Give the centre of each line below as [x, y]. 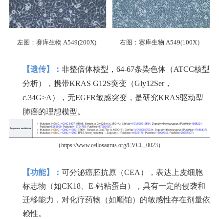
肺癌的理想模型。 [54, 112]
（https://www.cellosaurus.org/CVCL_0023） [109, 145]
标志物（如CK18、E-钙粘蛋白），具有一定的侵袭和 [114, 186]
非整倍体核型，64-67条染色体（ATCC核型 [136, 69]
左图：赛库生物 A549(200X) [57, 43]
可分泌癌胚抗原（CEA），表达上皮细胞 [132, 172]
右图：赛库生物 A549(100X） [161, 43]
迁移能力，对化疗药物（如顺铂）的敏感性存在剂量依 [116, 199]
